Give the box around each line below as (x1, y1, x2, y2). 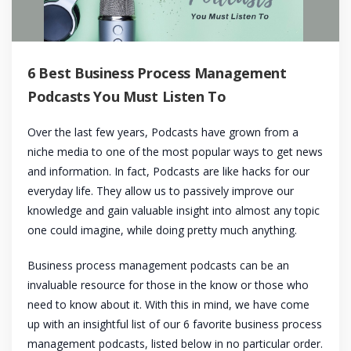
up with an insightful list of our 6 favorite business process (27, 317, 322, 332)
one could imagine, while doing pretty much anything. (27, 223, 297, 238)
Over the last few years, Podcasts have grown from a (27, 125, 299, 140)
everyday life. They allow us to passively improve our (27, 183, 294, 199)
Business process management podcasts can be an (27, 258, 289, 273)
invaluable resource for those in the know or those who (27, 277, 309, 293)
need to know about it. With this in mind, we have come (27, 297, 309, 313)
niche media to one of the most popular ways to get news (27, 144, 323, 160)
